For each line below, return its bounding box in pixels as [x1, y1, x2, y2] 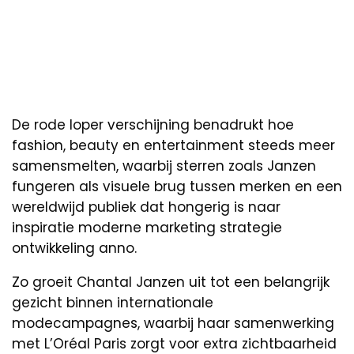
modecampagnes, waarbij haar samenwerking [12, 314, 334, 333]
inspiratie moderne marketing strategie [12, 218, 282, 238]
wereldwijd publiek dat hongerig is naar [12, 198, 281, 217]
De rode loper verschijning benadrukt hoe [12, 115, 294, 135]
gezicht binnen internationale [12, 293, 213, 313]
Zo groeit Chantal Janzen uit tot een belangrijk [12, 273, 330, 292]
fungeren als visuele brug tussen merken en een [12, 177, 342, 197]
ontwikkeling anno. [12, 239, 137, 258]
